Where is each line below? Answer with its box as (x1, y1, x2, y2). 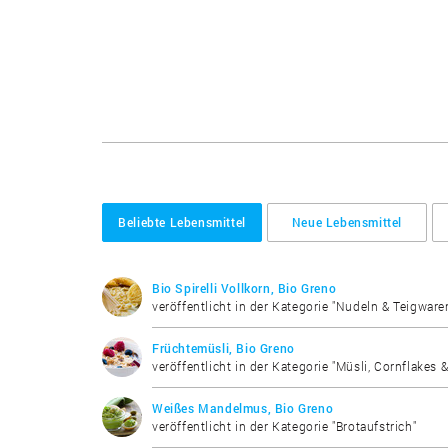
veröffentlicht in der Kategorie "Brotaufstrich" (152, 417, 417, 434)
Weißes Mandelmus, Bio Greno (152, 399, 334, 416)
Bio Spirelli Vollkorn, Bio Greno (152, 279, 337, 296)
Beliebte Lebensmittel (118, 213, 246, 230)
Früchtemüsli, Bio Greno (152, 339, 295, 356)
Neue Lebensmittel (291, 213, 403, 230)
